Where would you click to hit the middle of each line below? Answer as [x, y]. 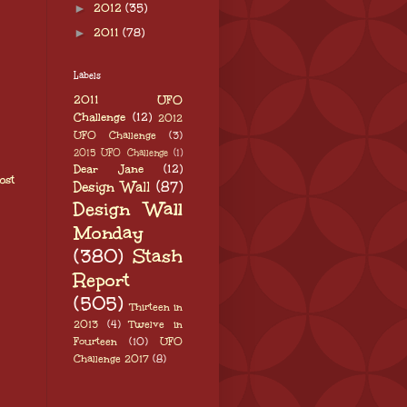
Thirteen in [156, 307]
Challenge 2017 [111, 359]
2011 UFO [128, 100]
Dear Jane [109, 169]
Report [102, 280]
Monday [109, 233]
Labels [87, 76]
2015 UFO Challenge [121, 153]
